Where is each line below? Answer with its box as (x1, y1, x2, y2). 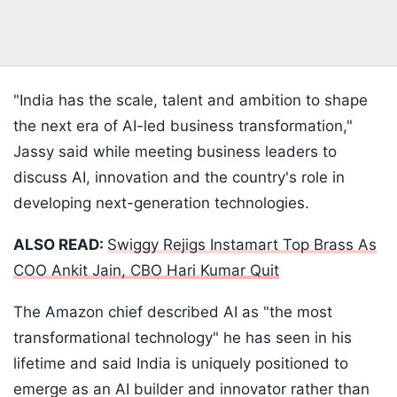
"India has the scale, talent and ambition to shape (13, 91, 368, 110)
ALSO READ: (13, 236, 107, 254)
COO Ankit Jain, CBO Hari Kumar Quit (13, 261, 279, 280)
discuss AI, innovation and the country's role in (13, 168, 345, 187)
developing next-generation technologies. (13, 194, 309, 213)
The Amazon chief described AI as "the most (13, 303, 332, 322)
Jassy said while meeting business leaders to (13, 143, 337, 161)
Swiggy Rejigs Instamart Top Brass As (107, 236, 377, 254)
